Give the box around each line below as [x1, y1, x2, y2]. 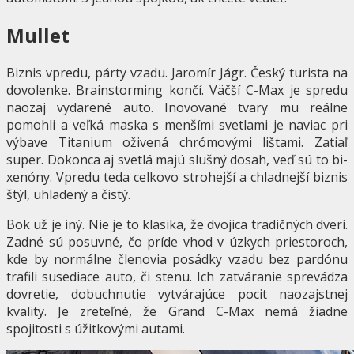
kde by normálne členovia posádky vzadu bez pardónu [6, 250, 348, 268]
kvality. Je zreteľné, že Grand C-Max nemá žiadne [6, 302, 348, 320]
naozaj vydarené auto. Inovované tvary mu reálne [6, 98, 348, 116]
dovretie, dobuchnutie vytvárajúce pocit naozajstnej [6, 284, 348, 303]
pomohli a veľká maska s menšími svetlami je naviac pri [6, 115, 348, 134]
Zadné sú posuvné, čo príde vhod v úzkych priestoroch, [6, 232, 348, 250]
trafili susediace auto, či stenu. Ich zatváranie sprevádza [6, 267, 348, 285]
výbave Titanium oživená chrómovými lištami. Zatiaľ [6, 133, 348, 151]
